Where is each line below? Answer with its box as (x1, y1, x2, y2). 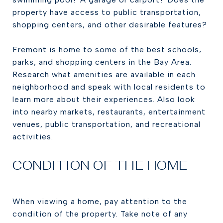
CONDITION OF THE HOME (12, 157, 188, 173)
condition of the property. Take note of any (12, 209, 188, 219)
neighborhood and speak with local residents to (12, 82, 206, 92)
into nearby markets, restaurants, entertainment (12, 107, 206, 116)
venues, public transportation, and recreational (12, 119, 201, 129)
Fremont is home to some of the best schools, (12, 45, 202, 54)
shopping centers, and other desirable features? (12, 20, 207, 29)
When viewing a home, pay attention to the (12, 197, 187, 206)
